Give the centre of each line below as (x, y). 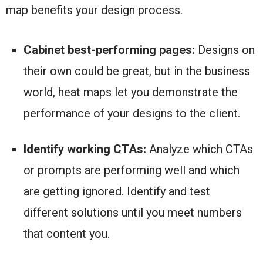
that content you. (67, 234)
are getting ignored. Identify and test (117, 192)
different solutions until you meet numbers (133, 213)
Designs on (225, 50)
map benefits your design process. (94, 10)
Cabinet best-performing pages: (109, 50)
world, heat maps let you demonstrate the (131, 92)
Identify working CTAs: (85, 149)
